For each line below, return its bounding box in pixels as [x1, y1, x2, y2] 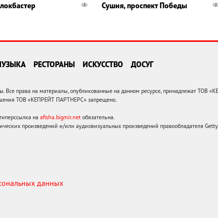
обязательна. [81, 113, 115, 121]
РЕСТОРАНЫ [34, 59, 75, 69]
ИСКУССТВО [83, 59, 123, 69]
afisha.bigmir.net [40, 113, 81, 121]
